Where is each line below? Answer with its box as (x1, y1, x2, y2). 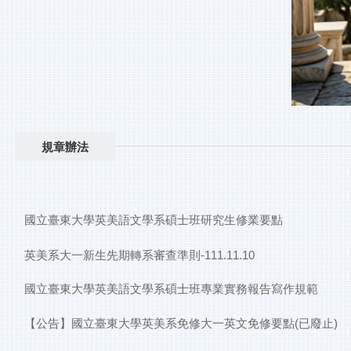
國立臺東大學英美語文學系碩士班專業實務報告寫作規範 (24, 281, 318, 295)
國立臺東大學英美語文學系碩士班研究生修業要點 (24, 213, 283, 227)
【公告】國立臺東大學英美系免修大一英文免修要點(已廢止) (24, 316, 338, 330)
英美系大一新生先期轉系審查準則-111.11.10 (24, 248, 255, 262)
